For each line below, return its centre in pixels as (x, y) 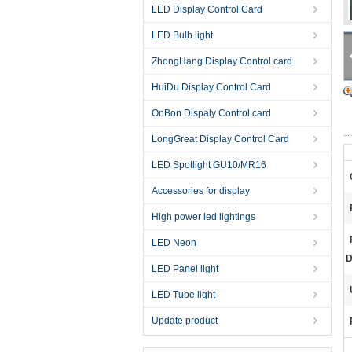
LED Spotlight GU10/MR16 (209, 165)
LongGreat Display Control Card (220, 139)
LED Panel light (185, 269)
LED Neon (174, 243)
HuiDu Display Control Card (211, 87)
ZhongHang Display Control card (222, 61)
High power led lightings (203, 217)
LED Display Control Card (207, 9)
